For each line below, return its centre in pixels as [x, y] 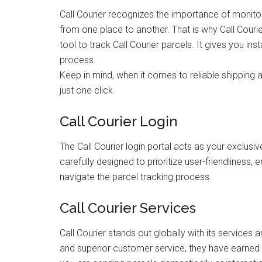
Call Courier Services [128, 208]
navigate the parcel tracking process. [136, 177]
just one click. [87, 90]
